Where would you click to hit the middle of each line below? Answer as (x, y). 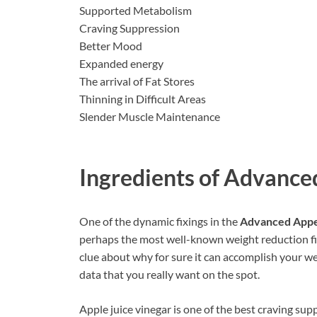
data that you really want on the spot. (169, 274)
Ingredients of (151, 178)
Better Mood (111, 46)
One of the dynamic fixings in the (160, 221)
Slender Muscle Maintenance (150, 117)
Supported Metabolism (136, 11)
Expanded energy (121, 64)
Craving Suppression (129, 28)
